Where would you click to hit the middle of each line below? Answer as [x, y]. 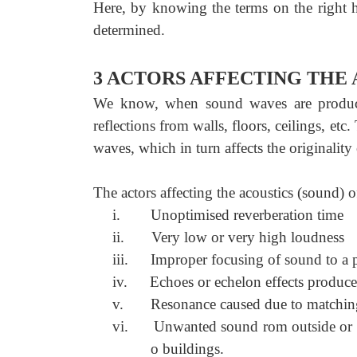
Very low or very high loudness [248, 237]
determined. [129, 30]
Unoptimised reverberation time [247, 215]
